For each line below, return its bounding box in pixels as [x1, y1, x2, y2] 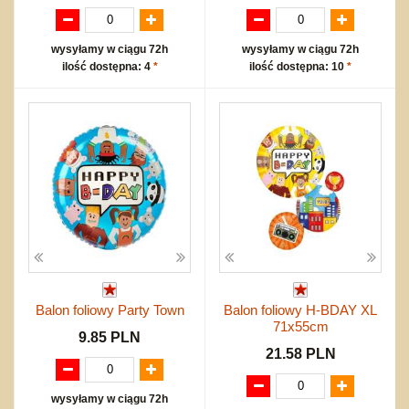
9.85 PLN [79, 329, 141, 345]
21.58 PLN [265, 345, 336, 362]
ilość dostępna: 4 [61, 59, 153, 73]
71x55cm [272, 318, 329, 334]
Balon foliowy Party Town [35, 301, 184, 318]
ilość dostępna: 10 [249, 59, 347, 73]
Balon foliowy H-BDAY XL [224, 301, 377, 318]
